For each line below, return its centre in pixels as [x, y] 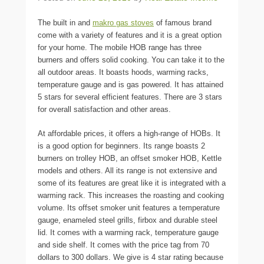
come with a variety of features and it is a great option [130, 35]
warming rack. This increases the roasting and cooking [131, 195]
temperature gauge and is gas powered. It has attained [131, 84]
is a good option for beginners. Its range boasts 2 [121, 146]
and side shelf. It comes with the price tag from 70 [123, 245]
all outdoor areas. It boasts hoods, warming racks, [123, 72]
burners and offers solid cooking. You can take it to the [131, 60]
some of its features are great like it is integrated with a [132, 183]
